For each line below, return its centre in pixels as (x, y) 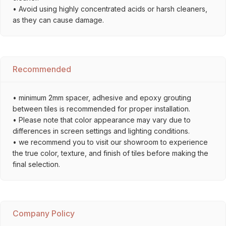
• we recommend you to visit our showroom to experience (110, 142)
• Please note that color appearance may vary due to (102, 120)
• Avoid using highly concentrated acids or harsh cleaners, (110, 9)
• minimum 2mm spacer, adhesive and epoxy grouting (102, 98)
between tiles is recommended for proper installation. (101, 109)
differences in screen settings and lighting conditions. (101, 131)
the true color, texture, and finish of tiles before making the (110, 153)
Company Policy (44, 213)
